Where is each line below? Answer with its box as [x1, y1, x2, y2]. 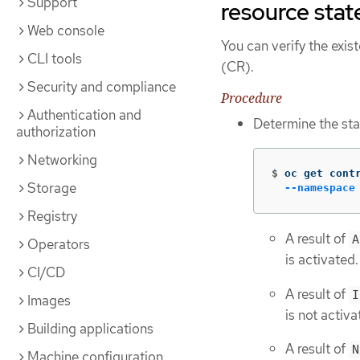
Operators [27, 235, 90, 253]
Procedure [221, 89, 282, 108]
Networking [27, 151, 97, 169]
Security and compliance [27, 78, 176, 96]
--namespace [284, 182, 355, 194]
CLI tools [27, 50, 82, 67]
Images [27, 292, 71, 309]
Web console [27, 22, 104, 39]
